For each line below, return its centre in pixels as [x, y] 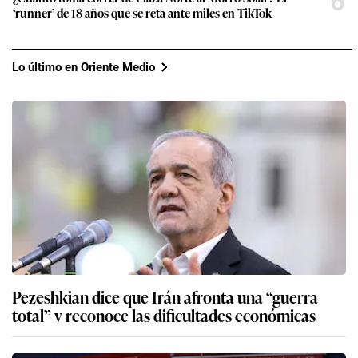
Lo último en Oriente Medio [84, 67]
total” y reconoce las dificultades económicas [164, 315]
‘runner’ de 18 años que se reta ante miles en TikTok [142, 13]
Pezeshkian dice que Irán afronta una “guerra [165, 297]
